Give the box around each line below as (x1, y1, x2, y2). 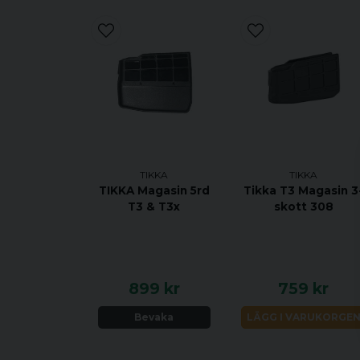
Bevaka (134, 310, 174, 323)
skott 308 (273, 199, 333, 213)
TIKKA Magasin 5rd (98, 183, 210, 197)
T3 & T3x (128, 199, 181, 213)
